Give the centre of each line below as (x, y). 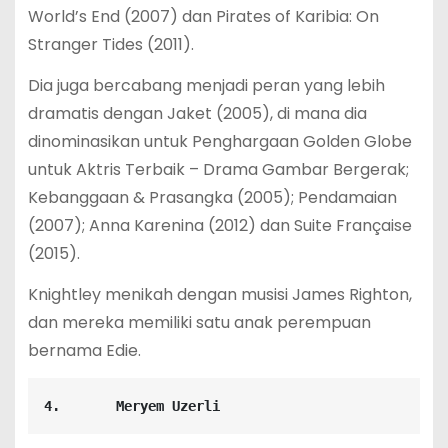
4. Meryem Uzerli (131, 405)
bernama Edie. (84, 351)
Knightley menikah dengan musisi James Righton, (219, 295)
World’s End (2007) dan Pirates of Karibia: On (203, 17)
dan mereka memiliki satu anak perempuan (199, 323)
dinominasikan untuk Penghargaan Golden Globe (219, 142)
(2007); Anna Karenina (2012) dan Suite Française (219, 226)
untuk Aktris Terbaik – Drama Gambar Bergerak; (218, 170)
